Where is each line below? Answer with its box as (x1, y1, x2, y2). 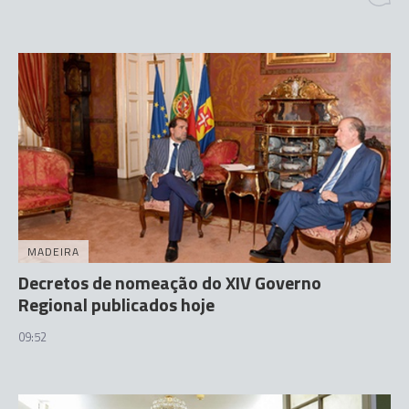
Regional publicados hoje (18, 289, 215, 319)
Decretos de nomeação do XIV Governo (18, 267, 321, 297)
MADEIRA (27, 242, 79, 260)
